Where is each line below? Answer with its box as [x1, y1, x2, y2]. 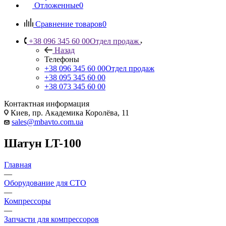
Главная [4, 160, 31, 169]
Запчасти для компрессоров [4, 214, 99, 223]
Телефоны [44, 54, 79, 64]
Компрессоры [4, 196, 51, 205]
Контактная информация [4, 99, 89, 108]
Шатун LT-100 [4, 136, 81, 150]
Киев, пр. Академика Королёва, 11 [9, 108, 129, 117]
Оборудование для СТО [4, 178, 86, 187]
